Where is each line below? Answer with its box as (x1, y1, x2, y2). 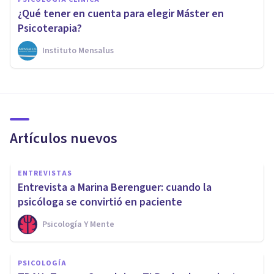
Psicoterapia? (18, 20, 82, 36)
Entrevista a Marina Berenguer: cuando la (18, 179, 212, 195)
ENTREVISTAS (18, 168, 72, 179)
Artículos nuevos (10, 127, 117, 149)
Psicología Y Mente (42, 218, 114, 231)
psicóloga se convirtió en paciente (18, 194, 182, 210)
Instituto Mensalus (42, 44, 114, 57)
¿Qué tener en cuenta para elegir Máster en (18, 6, 224, 21)
